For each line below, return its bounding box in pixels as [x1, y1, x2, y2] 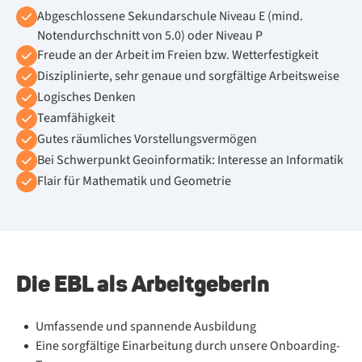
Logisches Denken [37, 87, 136, 106]
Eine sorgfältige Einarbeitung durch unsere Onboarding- [36, 336, 340, 355]
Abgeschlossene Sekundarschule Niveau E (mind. [37, 6, 303, 25]
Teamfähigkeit [37, 108, 115, 127]
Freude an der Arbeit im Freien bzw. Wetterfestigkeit [37, 45, 318, 64]
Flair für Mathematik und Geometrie [37, 171, 231, 190]
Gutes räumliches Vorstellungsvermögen [37, 129, 257, 148]
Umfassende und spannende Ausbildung [36, 317, 256, 335]
